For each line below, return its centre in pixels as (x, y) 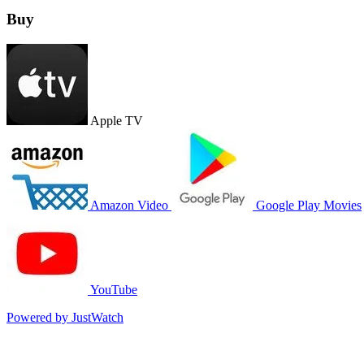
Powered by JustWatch (65, 318)
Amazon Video (129, 206)
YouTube (114, 290)
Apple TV (117, 121)
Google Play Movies (309, 206)
